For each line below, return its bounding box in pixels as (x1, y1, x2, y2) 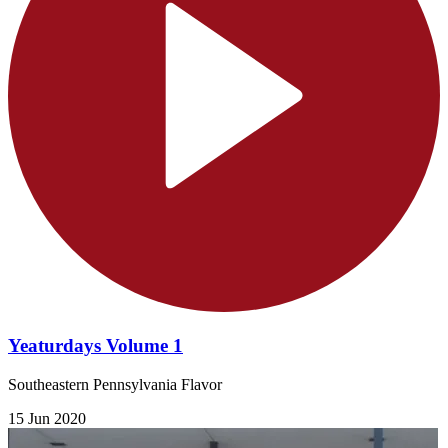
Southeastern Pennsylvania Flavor (8, 375, 222, 393)
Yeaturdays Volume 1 (8, 335, 183, 357)
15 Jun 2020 (8, 409, 86, 427)
